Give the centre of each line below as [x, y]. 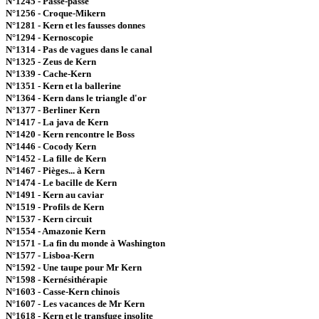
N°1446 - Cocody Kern [51, 146]
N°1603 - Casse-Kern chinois [63, 292]
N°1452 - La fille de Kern [56, 158]
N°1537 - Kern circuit [49, 219]
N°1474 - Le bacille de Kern [61, 183]
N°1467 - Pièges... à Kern [55, 171]
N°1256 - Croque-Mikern [56, 13]
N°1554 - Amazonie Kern [56, 231]
